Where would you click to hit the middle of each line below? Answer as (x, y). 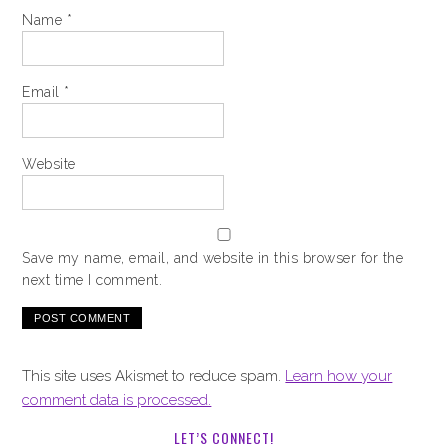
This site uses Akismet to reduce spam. (154, 376)
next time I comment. (92, 280)
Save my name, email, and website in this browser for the (213, 258)
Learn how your (339, 376)
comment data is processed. (117, 400)
